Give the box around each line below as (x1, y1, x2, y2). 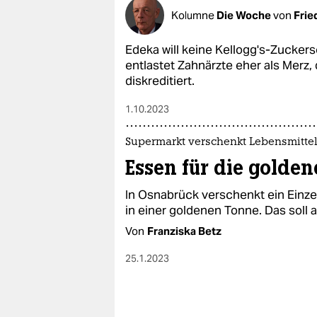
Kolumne (171, 8, 217, 22)
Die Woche (217, 8, 273, 22)
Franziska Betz (147, 224, 221, 238)
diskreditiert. (125, 73, 195, 88)
